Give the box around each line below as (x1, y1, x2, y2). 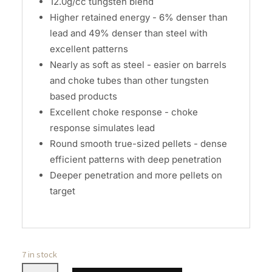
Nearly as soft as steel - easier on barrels (49, 58, 226, 70)
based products (49, 90, 117, 102)
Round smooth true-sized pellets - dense (49, 137, 227, 149)
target (49, 185, 75, 197)
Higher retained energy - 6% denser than (49, 11, 228, 23)
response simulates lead (49, 121, 155, 134)
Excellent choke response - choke (49, 106, 198, 118)
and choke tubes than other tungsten (49, 74, 209, 86)
